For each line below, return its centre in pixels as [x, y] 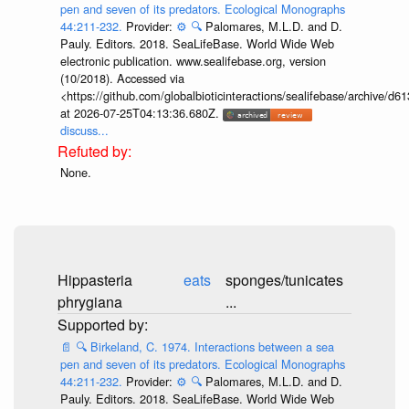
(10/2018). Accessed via [122, 79]
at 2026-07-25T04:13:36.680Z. [141, 113]
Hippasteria [95, 280]
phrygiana [90, 302]
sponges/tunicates [284, 280]
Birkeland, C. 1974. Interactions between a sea [212, 346]
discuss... [84, 131]
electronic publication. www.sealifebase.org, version [193, 61]
